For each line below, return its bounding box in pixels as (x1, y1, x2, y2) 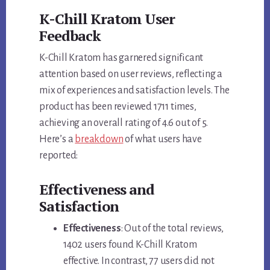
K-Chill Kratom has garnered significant (39, 52, 204, 64)
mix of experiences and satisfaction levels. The (39, 85, 230, 96)
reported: (39, 150, 78, 162)
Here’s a (39, 134, 75, 145)
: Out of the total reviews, (121, 223, 224, 234)
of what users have (123, 134, 202, 145)
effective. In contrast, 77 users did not (63, 256, 215, 267)
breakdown (75, 134, 124, 145)
